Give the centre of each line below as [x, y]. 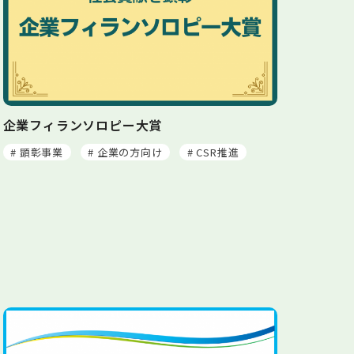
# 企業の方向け [125, 152]
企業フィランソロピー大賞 [83, 124]
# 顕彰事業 [37, 152]
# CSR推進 [213, 152]
